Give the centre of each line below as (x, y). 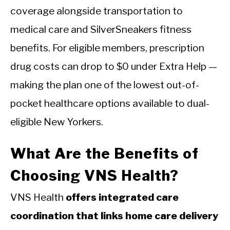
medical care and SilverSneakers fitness (101, 29)
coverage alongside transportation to (97, 11)
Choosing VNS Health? (94, 175)
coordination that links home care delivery (114, 215)
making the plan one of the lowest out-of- (105, 84)
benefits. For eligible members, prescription (107, 47)
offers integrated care (122, 197)
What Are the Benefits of (104, 153)
